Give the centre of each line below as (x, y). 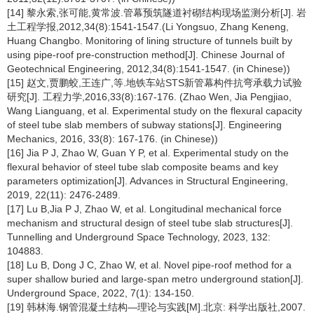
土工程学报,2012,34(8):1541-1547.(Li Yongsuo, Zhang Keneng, (148, 27)
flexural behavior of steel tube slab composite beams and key (143, 167)
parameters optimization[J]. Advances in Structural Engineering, (148, 181)
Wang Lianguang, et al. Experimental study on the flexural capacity (155, 111)
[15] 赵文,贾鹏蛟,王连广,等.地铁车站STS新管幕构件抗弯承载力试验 (155, 83)
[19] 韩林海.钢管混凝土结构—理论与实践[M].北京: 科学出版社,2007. (156, 307)
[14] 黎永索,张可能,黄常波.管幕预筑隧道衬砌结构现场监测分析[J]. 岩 (157, 13)
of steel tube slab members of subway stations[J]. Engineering (144, 125)
